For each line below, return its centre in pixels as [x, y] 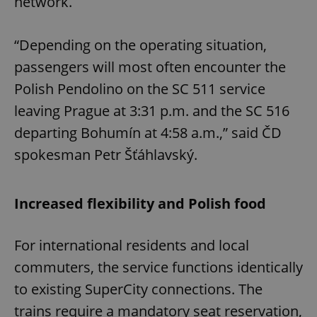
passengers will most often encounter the [150, 67]
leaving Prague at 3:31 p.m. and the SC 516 [152, 111]
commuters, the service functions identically [158, 267]
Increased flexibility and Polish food [140, 204]
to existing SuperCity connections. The [138, 289]
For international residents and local [132, 246]
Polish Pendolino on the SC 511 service [140, 89]
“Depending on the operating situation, [140, 45]
